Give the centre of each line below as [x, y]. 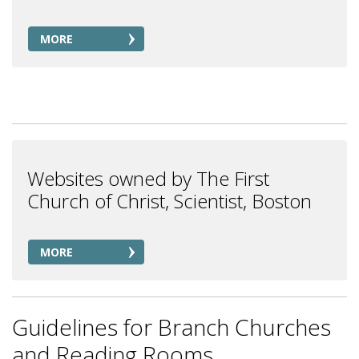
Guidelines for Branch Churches [171, 327]
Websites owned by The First [148, 178]
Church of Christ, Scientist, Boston [169, 201]
